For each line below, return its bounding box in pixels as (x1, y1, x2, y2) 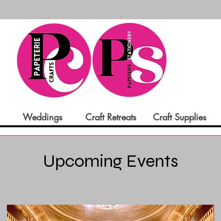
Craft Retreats (85, 111, 136, 123)
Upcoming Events (43, 150, 178, 172)
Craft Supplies (152, 111, 206, 123)
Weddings (22, 111, 62, 123)
